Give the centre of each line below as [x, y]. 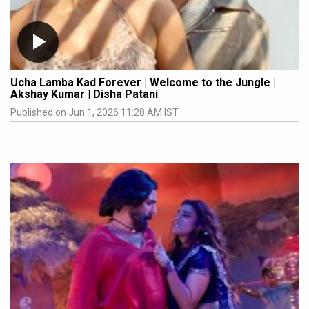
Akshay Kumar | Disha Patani [84, 94]
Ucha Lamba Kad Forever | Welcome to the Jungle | [143, 83]
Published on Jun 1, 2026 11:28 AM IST [94, 113]
